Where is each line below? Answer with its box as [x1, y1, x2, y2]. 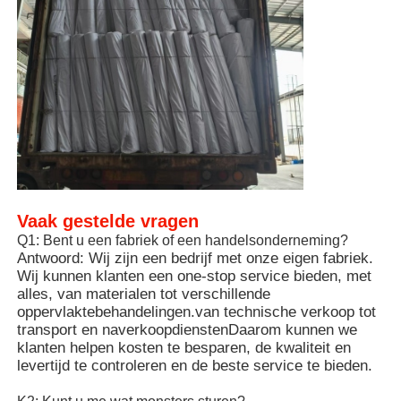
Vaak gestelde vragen [17, 211, 200, 232]
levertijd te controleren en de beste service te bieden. [17, 357, 373, 375]
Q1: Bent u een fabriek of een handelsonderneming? [17, 233, 349, 249]
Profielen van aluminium [31, 91, 192, 109]
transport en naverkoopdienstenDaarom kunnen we [17, 321, 358, 339]
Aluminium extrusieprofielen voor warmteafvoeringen [31, 148, 383, 166]
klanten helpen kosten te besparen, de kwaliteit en [17, 339, 352, 357]
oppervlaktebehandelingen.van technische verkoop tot [17, 303, 377, 321]
